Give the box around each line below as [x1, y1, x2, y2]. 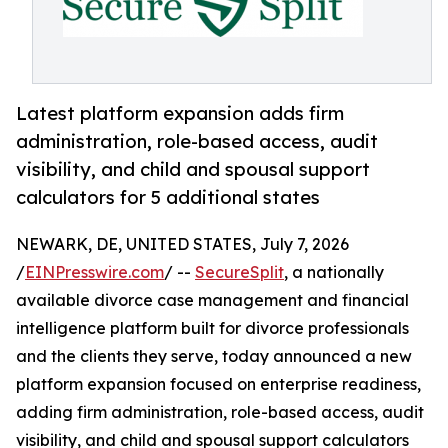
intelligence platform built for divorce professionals [16, 318, 409, 339]
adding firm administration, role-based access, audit [16, 402, 424, 423]
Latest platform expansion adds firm [16, 102, 344, 125]
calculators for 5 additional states [16, 186, 320, 209]
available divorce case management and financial [16, 290, 409, 311]
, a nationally [284, 262, 384, 283]
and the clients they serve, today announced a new [16, 346, 412, 367]
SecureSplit [195, 262, 284, 283]
